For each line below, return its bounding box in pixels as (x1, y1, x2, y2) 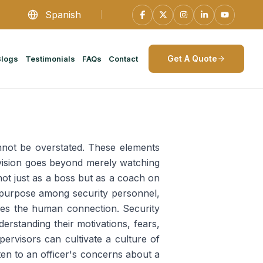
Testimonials (25, 53, 75, 63)
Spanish (45, 9, 81, 21)
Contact (109, 53, 138, 63)
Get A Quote (167, 53, 217, 63)
